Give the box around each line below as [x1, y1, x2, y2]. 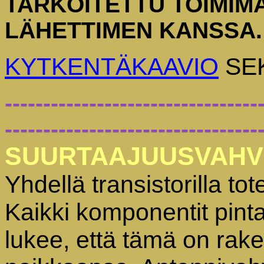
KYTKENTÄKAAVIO [5, 53, 219, 80]
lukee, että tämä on [5, 226, 210, 253]
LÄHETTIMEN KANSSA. [5, 18, 262, 43]
